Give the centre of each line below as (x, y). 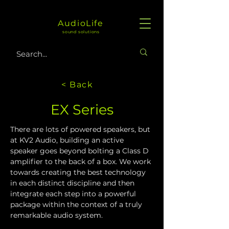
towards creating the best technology (79, 172)
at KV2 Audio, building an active (68, 140)
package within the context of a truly (77, 204)
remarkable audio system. (58, 215)
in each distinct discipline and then (73, 183)
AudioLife (81, 23)
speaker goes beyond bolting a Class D (81, 151)
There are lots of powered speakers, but (81, 129)
